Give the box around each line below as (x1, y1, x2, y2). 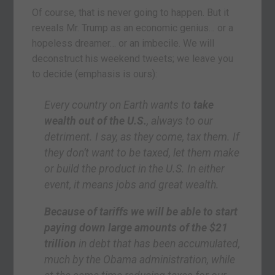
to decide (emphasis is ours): (32, 68, 158, 80)
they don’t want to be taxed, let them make (44, 147, 240, 160)
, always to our (147, 115, 214, 128)
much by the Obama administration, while (44, 254, 236, 266)
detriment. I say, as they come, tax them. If (44, 131, 240, 144)
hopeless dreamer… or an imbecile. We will (32, 37, 215, 50)
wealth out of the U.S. (44, 115, 147, 128)
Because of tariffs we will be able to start (44, 206, 238, 219)
